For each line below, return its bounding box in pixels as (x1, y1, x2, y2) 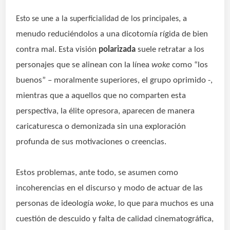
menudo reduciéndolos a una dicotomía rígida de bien (16, 29, 208, 39)
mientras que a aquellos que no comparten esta (16, 91, 186, 100)
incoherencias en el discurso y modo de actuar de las (16, 183, 203, 193)
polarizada (99, 45, 136, 54)
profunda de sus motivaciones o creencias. (16, 137, 167, 146)
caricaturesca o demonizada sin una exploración (16, 122, 186, 131)
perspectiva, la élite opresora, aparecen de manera (16, 106, 195, 116)
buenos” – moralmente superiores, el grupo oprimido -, (16, 75, 213, 85)
